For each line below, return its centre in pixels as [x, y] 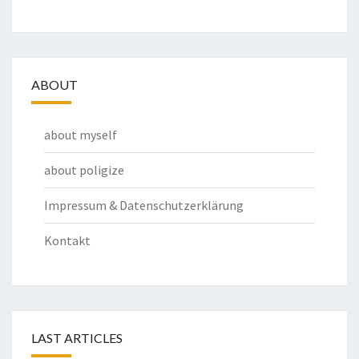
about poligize [84, 170]
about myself [81, 135]
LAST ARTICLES [77, 338]
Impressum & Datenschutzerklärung [144, 206]
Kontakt [67, 241]
